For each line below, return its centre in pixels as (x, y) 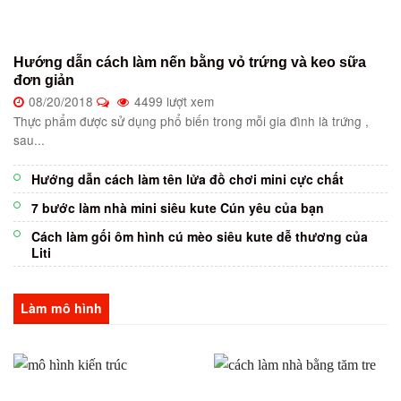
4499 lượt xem (174, 101)
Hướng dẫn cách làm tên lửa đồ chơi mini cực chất (188, 179)
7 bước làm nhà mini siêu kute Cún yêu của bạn (178, 207)
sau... (29, 140)
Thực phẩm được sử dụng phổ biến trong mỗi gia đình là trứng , (191, 121)
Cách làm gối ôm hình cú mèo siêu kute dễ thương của (200, 236)
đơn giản (46, 80)
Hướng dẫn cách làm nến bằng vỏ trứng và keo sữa (190, 62)
